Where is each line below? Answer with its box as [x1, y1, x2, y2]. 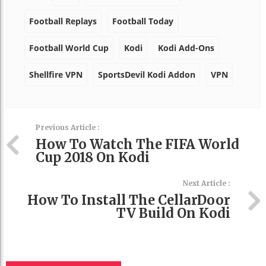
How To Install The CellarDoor [27, 191, 230, 208]
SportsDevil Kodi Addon [98, 68, 195, 80]
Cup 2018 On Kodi [36, 148, 150, 166]
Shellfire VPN [29, 68, 83, 80]
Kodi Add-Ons [158, 42, 214, 53]
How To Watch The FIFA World [36, 135, 239, 153]
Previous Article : [36, 122, 100, 132]
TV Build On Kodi [116, 204, 230, 221]
